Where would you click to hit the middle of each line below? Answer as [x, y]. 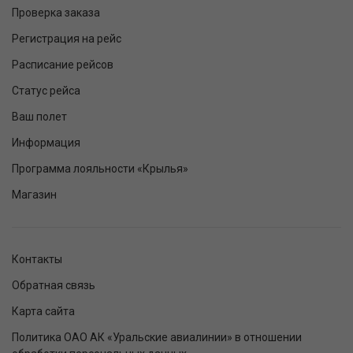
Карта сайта [43, 311]
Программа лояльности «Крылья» [100, 168]
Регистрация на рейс [67, 38]
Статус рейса [46, 90]
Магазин [34, 194]
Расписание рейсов [63, 64]
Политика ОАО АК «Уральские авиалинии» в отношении [157, 337]
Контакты [37, 259]
